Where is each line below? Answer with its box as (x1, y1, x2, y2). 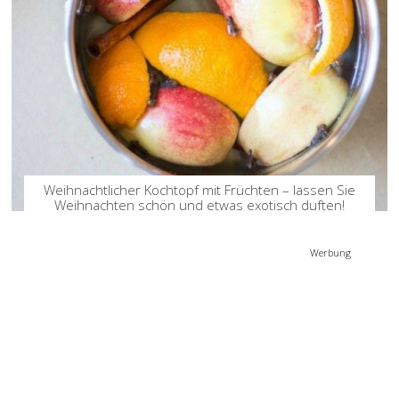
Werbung (310, 245, 351, 259)
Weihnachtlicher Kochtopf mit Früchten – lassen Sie (44, 180, 355, 199)
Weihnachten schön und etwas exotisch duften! (54, 195, 345, 214)
